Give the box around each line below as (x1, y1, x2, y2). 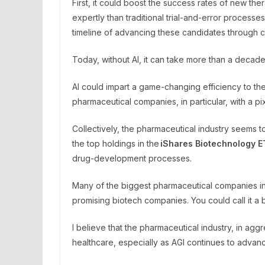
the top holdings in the (72, 138, 160, 148)
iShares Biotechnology (160, 138, 256, 148)
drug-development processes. (72, 153, 192, 163)
